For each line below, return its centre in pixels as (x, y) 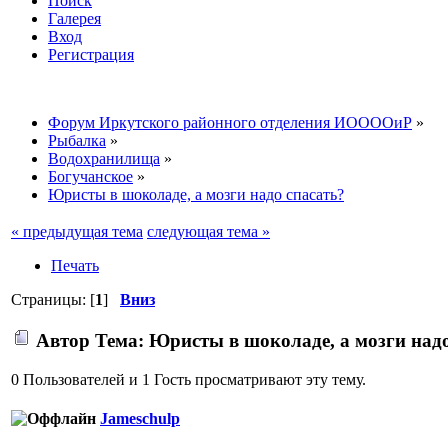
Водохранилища (104, 158)
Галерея (74, 18)
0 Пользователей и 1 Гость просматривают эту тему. (188, 380)
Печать (75, 265)
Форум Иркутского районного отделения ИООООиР (230, 122)
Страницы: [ (53, 299)
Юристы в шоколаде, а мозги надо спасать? (196, 194)
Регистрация (91, 54)
